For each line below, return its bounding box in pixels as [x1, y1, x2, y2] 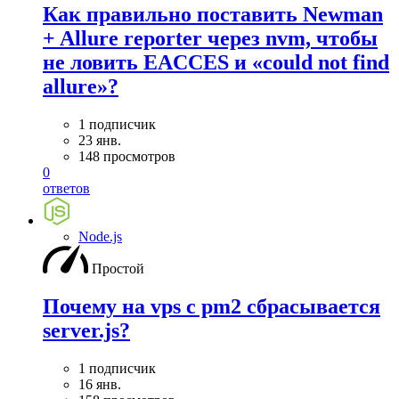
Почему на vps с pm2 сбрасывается [43, 294, 380, 318]
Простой [92, 261, 144, 276]
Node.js [78, 229, 122, 244]
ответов [43, 181, 90, 196]
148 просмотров [78, 149, 175, 164]
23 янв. [78, 133, 121, 148]
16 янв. [78, 376, 121, 392]
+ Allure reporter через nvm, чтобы [43, 27, 378, 51]
